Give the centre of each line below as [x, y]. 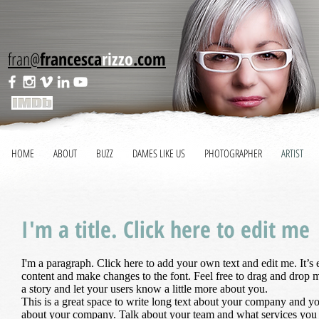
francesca [71, 59]
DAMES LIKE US [158, 153]
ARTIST [292, 153]
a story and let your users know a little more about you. [145, 289]
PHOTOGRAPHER [233, 153]
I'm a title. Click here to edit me [166, 229]
